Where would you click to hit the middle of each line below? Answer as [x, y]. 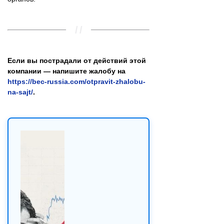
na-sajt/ [20, 92]
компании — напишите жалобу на [66, 71]
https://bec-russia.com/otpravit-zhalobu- [76, 82]
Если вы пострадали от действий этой [77, 61]
